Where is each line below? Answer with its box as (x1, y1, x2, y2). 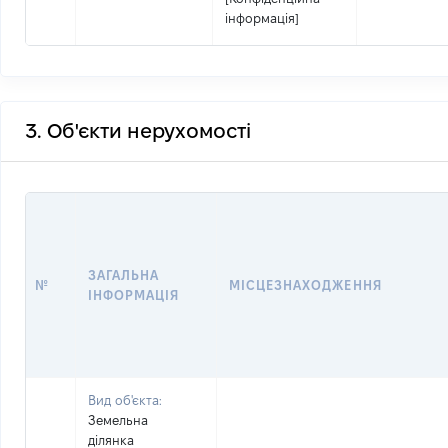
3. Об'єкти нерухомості (25, 120, 251, 142)
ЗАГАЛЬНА (88, 268, 160, 282)
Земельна (88, 413, 148, 427)
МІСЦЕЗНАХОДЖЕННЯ (229, 278, 382, 292)
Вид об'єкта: (88, 393, 162, 407)
